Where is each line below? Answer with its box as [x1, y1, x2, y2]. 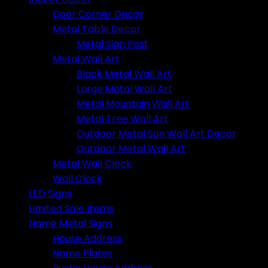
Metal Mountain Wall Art [77, 96, 190, 111]
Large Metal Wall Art [77, 81, 172, 96]
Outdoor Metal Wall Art [77, 141, 185, 156]
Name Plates [53, 246, 112, 260]
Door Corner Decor [53, 7, 144, 21]
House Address [53, 231, 122, 245]
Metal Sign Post [77, 36, 148, 51]
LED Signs [29, 186, 72, 200]
